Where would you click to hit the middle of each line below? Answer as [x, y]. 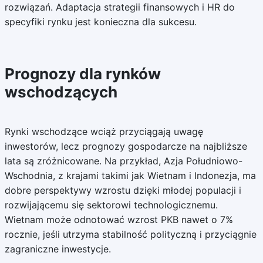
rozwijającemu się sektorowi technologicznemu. [111, 205]
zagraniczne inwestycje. [58, 249]
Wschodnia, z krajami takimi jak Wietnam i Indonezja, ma [130, 176]
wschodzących [61, 92]
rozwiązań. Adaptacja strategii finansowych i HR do [119, 7]
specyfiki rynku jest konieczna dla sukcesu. [100, 22]
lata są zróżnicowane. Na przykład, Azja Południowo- [123, 161]
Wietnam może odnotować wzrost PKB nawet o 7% [119, 220]
